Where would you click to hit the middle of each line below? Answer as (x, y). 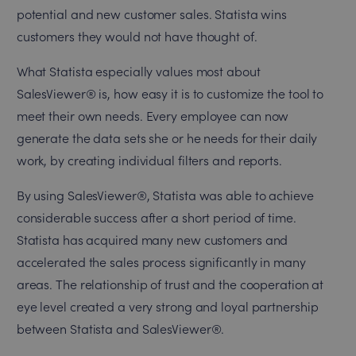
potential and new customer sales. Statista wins (152, 14)
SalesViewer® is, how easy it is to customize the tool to (170, 94)
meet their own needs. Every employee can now (153, 116)
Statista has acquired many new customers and (152, 240)
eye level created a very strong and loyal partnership (167, 307)
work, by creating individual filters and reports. (149, 161)
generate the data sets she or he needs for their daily (167, 138)
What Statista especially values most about (138, 72)
